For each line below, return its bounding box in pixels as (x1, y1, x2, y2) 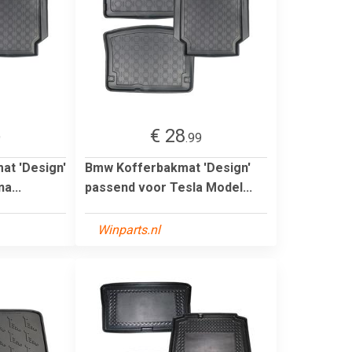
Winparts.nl (97, 222, 160, 237)
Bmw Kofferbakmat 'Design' (85, 159, 251, 175)
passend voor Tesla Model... (85, 179, 252, 195)
